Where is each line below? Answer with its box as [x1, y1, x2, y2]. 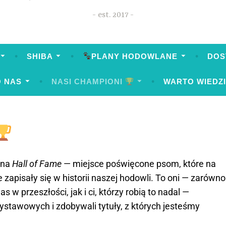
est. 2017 [98, 10, 128, 20]
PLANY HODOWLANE [91, 51, 178, 61]
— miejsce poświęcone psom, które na [62, 158, 216, 169]
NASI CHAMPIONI [51, 77, 126, 86]
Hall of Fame [12, 158, 62, 169]
